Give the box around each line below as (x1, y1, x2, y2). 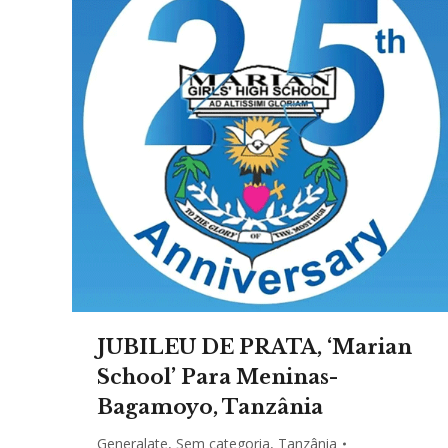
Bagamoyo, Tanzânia (97, 395, 323, 420)
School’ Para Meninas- (97, 365, 338, 390)
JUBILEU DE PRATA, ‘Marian (97, 335, 412, 360)
